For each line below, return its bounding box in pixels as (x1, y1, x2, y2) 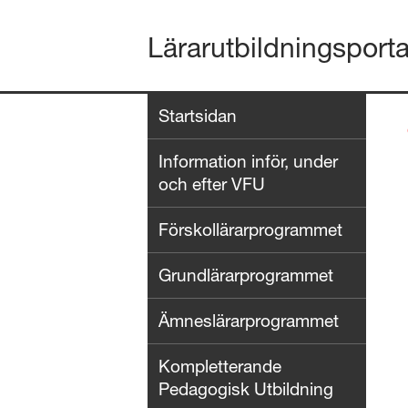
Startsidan (158, 106, 237, 126)
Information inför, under (158, 151, 338, 171)
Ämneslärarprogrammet (158, 311, 339, 331)
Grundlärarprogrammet (158, 265, 333, 285)
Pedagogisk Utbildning (158, 379, 333, 399)
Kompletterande (158, 356, 281, 376)
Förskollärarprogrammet (158, 219, 342, 240)
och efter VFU (158, 174, 265, 194)
